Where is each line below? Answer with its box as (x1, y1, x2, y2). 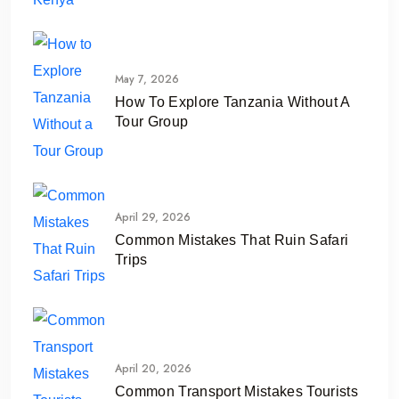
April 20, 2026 (115, 360, 191, 377)
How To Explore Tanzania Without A (115, 94, 350, 110)
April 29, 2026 (115, 208, 191, 225)
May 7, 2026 (115, 70, 179, 87)
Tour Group (115, 113, 189, 129)
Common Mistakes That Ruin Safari (115, 232, 349, 248)
